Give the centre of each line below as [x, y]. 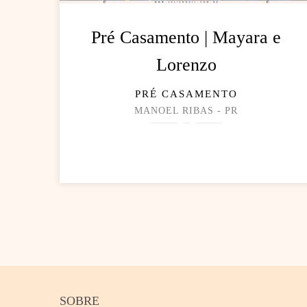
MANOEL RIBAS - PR [186, 111]
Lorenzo [186, 65]
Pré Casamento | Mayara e [186, 38]
